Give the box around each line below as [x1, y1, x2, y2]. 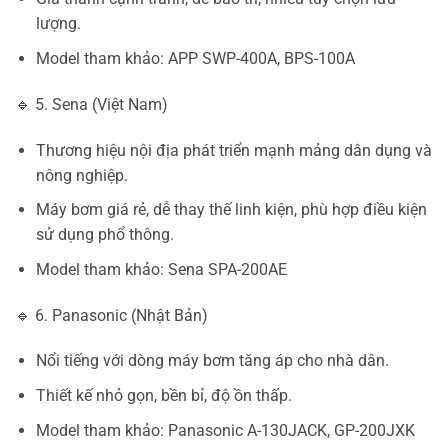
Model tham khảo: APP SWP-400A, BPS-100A [35, 48, 355, 68]
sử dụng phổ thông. [35, 225, 174, 245]
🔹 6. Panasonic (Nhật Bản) [15, 305, 208, 325]
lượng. [35, 14, 81, 34]
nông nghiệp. [35, 165, 128, 185]
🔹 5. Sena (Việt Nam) [15, 94, 168, 114]
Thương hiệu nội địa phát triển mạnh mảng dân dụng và [35, 140, 432, 160]
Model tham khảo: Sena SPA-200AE [35, 259, 287, 279]
